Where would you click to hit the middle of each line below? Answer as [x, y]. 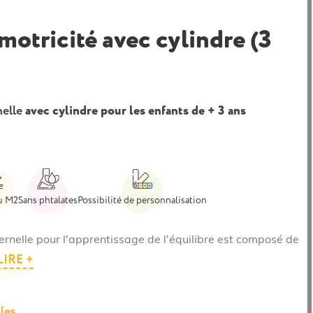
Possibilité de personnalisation [142, 200]
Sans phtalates [48, 200]
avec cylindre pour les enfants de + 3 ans [134, 111]
